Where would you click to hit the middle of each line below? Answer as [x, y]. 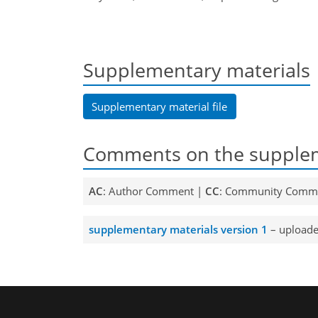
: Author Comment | [154, 191]
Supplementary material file [160, 106]
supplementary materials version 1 [178, 230]
